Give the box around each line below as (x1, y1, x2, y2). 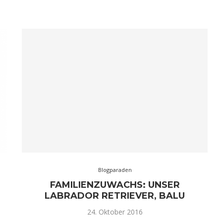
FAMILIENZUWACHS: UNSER (50, 179, 180, 190)
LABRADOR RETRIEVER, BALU (45, 190, 185, 201)
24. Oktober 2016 (87, 207, 143, 217)
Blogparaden (98, 166, 132, 173)
